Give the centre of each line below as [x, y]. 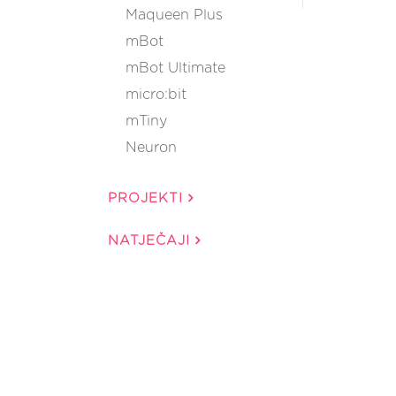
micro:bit [156, 95]
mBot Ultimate [175, 68]
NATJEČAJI [152, 241]
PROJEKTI [148, 198]
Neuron [151, 148]
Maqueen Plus [174, 15]
